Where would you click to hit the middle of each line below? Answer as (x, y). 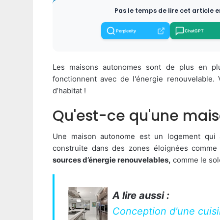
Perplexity (126, 31)
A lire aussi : (141, 195)
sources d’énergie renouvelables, (112, 160)
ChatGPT (194, 31)
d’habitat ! (69, 91)
